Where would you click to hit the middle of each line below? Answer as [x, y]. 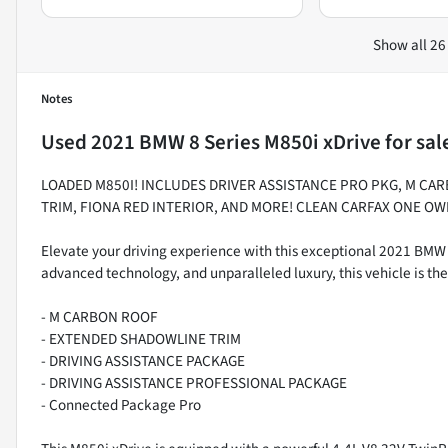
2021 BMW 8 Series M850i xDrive [236, 141]
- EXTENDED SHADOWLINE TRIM [141, 338]
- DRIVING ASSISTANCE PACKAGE [143, 360]
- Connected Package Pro [121, 404]
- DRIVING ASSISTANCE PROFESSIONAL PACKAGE [194, 382]
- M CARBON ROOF [99, 316]
